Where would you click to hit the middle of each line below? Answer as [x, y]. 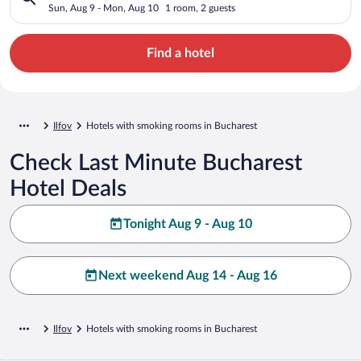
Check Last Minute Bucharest [156, 162]
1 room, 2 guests [200, 8]
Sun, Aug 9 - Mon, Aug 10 [104, 8]
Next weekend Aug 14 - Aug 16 [188, 275]
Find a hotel [180, 53]
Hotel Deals [68, 188]
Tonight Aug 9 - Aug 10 [188, 224]
